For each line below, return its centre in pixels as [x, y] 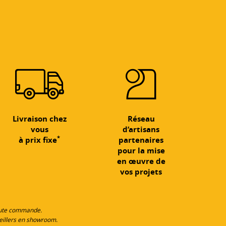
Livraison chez [39, 119]
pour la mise [141, 150]
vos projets [141, 172]
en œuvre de [141, 161]
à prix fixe [38, 140]
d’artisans [141, 129]
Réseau [141, 119]
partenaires [141, 140]
